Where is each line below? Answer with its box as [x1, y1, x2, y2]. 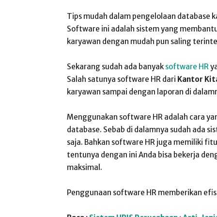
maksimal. [67, 163, 102, 172]
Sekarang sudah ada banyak [67, 62, 165, 71]
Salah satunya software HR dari [67, 75, 177, 84]
